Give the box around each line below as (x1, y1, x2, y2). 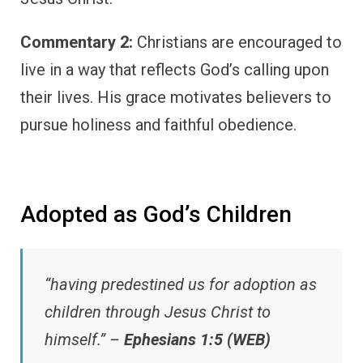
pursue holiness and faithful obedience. (20, 115, 297, 135)
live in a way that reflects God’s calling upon (20, 60, 329, 80)
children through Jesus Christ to (45, 301, 271, 322)
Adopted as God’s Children (20, 201, 292, 228)
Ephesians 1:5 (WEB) (124, 329, 271, 349)
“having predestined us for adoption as (45, 274, 317, 294)
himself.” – (45, 329, 124, 349)
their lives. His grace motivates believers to (20, 88, 331, 108)
